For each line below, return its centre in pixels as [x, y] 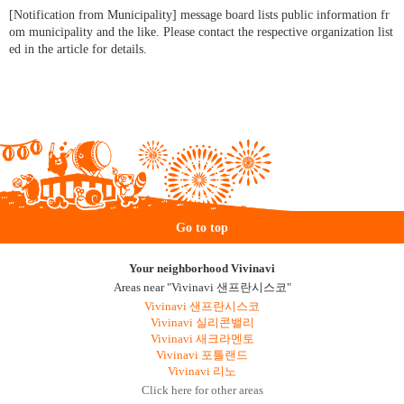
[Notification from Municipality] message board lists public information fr [199, 15]
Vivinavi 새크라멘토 [202, 339]
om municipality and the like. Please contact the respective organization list [201, 32]
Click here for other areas [202, 390]
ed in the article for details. [78, 49]
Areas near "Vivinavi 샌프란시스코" [202, 288]
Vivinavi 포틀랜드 [202, 355]
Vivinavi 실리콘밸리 [202, 323]
